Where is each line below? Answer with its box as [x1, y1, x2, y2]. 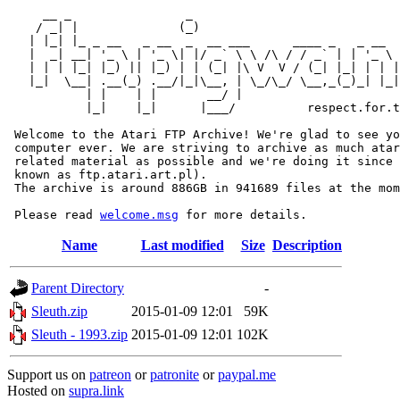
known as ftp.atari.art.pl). [7, 168, 207, 181]
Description [272, 237, 342, 253]
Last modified [140, 237, 224, 253]
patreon [89, 367, 131, 382]
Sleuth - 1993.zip [31, 327, 128, 342]
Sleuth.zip [31, 304, 87, 319]
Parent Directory [31, 280, 124, 296]
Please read [7, 208, 100, 221]
